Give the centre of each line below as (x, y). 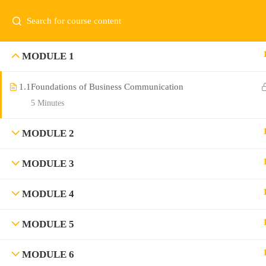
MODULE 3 (48, 164)
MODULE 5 (48, 224)
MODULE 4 (48, 194)
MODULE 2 (48, 133)
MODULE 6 (48, 254)
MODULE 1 (48, 56)
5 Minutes (47, 103)
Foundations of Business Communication (107, 87)
